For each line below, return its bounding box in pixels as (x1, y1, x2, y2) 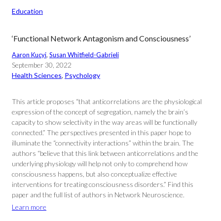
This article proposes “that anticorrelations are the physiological (12, 97, 202, 106)
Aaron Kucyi (12, 51, 46, 59)
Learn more (12, 203, 46, 211)
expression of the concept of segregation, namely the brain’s (12, 108, 188, 116)
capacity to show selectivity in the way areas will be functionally (12, 118, 197, 126)
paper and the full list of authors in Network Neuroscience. (12, 190, 184, 199)
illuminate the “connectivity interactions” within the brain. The (12, 139, 194, 147)
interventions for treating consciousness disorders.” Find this (12, 180, 193, 188)
